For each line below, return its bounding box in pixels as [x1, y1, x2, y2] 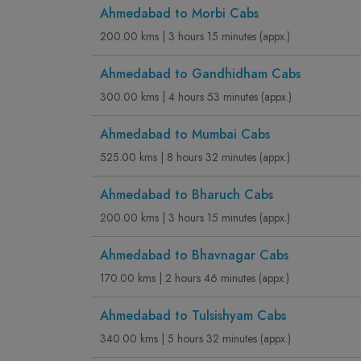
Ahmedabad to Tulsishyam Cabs [100, 306, 286, 325]
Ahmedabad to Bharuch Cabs [100, 185, 273, 204]
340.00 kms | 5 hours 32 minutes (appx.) [100, 330, 291, 346]
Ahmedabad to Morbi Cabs [100, 4, 259, 23]
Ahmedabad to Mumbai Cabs [100, 125, 270, 143]
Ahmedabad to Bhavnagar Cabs [100, 246, 288, 264]
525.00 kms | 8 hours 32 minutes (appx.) [100, 149, 290, 165]
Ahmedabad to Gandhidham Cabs [100, 64, 301, 83]
